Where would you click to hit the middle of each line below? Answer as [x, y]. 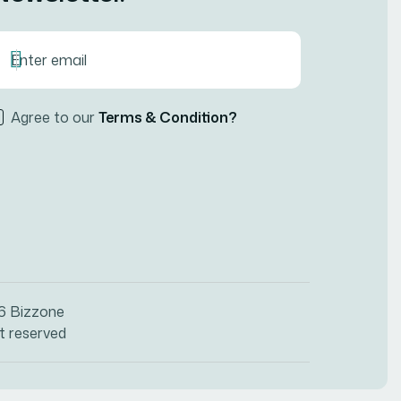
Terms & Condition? [168, 117]
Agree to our [53, 117]
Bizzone [37, 311]
